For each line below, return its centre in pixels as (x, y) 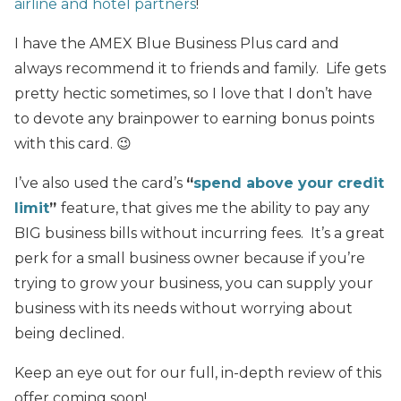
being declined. (69, 333)
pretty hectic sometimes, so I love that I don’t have (193, 93)
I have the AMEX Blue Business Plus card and (177, 43)
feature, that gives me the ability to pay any (215, 208)
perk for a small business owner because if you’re (190, 258)
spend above (246, 183)
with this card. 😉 (73, 143)
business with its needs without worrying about (183, 308)
